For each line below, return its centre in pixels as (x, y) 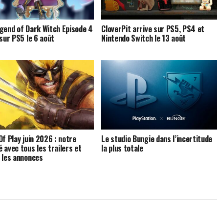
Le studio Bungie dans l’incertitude (157, 139)
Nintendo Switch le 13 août (143, 38)
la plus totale (122, 148)
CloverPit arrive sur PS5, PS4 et (153, 29)
